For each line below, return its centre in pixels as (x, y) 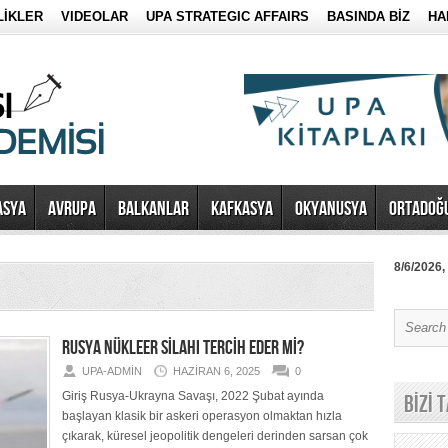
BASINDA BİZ (368, 16)
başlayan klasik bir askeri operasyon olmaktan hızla (202, 416)
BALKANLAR (153, 209)
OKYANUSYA (331, 209)
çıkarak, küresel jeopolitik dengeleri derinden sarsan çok (215, 436)
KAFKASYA (242, 209)
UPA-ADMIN (112, 371)
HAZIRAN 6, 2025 (216, 371)
